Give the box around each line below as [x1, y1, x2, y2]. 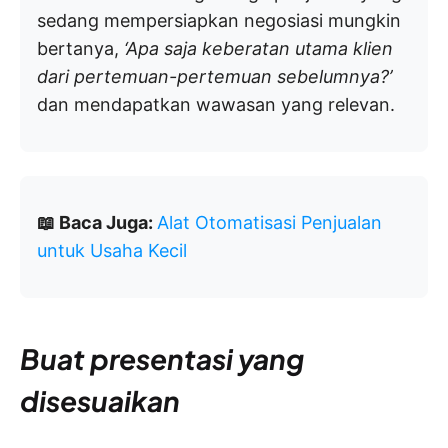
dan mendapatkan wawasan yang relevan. [37, 94, 395, 116]
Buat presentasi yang [20, 341, 304, 377]
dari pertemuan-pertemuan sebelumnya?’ [37, 66, 392, 88]
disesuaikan [20, 383, 180, 419]
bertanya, [37, 38, 124, 60]
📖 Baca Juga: [37, 212, 157, 234]
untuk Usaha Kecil [37, 240, 187, 262]
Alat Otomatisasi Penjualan [157, 212, 382, 234]
